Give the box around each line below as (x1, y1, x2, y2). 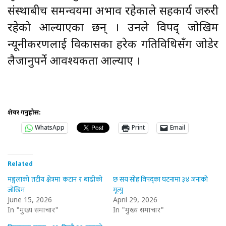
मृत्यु (113, 184, 123, 196)
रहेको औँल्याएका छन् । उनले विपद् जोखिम (8, 21, 218, 36)
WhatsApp (35, 124, 65, 132)
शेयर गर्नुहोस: (8, 108, 41, 117)
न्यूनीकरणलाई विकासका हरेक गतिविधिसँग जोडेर (8, 37, 218, 52)
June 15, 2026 (8, 195, 52, 205)
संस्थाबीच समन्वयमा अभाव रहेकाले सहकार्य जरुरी (8, 4, 218, 19)
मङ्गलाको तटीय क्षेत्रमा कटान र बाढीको (8, 173, 103, 185)
